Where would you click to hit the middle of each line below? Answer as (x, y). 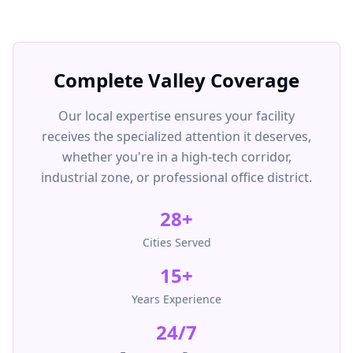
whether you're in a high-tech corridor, (176, 157)
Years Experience (176, 299)
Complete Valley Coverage (176, 80)
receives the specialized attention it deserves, (176, 136)
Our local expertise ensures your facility (176, 116)
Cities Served (176, 242)
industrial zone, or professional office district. (176, 177)
